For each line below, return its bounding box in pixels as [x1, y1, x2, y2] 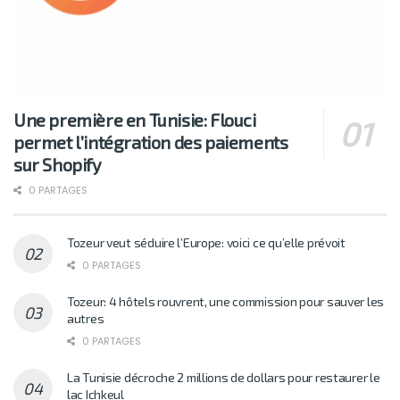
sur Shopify [13, 154, 102, 176]
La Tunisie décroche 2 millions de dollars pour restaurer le [67, 370, 380, 386]
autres [67, 311, 104, 327]
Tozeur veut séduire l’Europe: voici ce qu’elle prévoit [67, 235, 346, 251]
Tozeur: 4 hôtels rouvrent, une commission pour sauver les [67, 294, 385, 310]
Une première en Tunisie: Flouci [13, 109, 256, 131]
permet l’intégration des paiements [13, 131, 288, 154]
